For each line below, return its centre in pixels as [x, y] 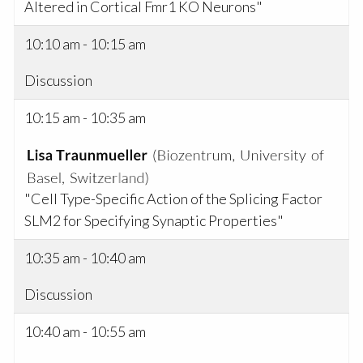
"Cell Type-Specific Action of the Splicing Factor [174, 199]
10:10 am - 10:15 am [85, 44]
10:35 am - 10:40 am [85, 258]
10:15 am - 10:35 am [85, 118]
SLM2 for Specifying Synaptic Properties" [154, 221]
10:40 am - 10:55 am [85, 332]
